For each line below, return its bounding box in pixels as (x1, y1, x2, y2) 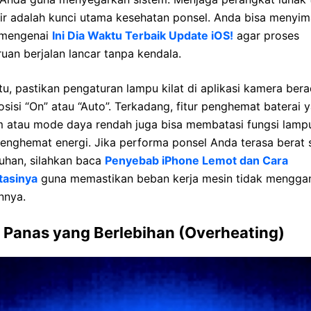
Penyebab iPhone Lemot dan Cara (105, 153, 288, 167)
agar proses (233, 28, 299, 42)
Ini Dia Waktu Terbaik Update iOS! (52, 28, 233, 42)
